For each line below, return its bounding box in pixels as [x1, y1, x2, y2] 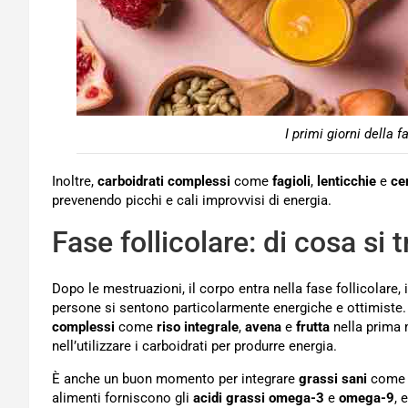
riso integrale [157, 318, 239, 335]
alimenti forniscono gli [52, 389, 193, 406]
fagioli [272, 172, 311, 189]
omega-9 [339, 389, 394, 406]
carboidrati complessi [97, 172, 230, 189]
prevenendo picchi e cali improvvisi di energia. [52, 191, 331, 209]
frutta [296, 318, 330, 335]
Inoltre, [52, 172, 97, 189]
